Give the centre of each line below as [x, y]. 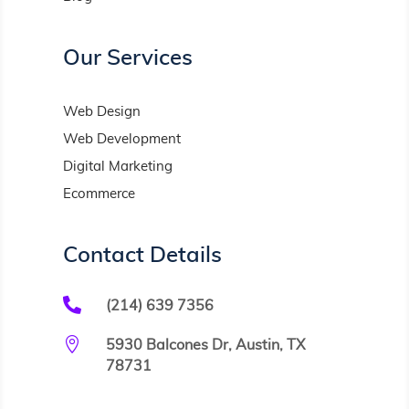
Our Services [127, 59]
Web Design [101, 112]
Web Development [121, 140]
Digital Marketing [117, 167]
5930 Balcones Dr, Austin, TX [205, 346]
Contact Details [142, 256]
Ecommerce [99, 194]
